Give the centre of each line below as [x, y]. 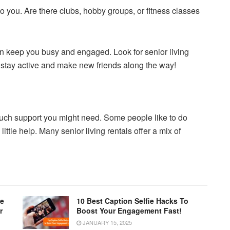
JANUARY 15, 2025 [107, 222]
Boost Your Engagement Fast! [129, 210]
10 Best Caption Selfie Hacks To [132, 200]
